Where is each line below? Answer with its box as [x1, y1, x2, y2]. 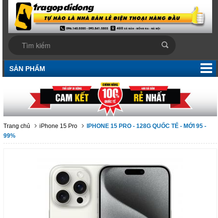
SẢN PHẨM [9, 65, 46, 73]
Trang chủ [3, 123, 31, 130]
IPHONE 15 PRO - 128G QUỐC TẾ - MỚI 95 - [87, 123, 207, 130]
